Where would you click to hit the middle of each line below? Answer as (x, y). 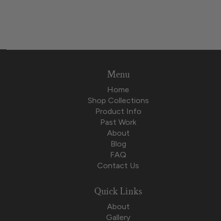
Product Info (118, 111)
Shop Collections (118, 100)
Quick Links (118, 191)
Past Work (118, 122)
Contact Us (118, 165)
